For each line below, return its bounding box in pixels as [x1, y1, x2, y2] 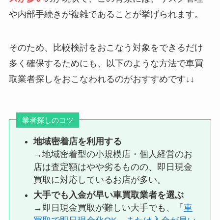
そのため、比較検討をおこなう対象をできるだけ [8, 43, 203, 53]
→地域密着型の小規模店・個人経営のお [33, 149, 193, 160]
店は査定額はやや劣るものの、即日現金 [33, 162, 193, 172]
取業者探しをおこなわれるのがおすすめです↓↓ [8, 74, 194, 84]
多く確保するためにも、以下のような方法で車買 [8, 58, 203, 69]
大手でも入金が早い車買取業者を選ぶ [33, 190, 184, 200]
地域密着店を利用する [33, 137, 122, 147]
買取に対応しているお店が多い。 [33, 175, 166, 185]
